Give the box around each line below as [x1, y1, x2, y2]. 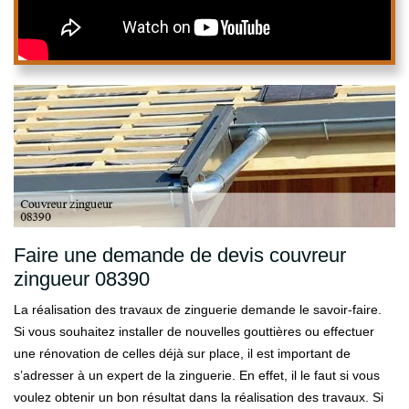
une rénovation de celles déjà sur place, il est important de [14, 346, 351, 361]
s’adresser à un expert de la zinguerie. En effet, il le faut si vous [14, 368, 380, 383]
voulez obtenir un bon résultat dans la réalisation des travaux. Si [14, 390, 383, 404]
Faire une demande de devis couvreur [14, 244, 346, 267]
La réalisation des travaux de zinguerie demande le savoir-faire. [14, 302, 382, 317]
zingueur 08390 [14, 267, 150, 290]
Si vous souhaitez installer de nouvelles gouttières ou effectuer [14, 324, 374, 339]
